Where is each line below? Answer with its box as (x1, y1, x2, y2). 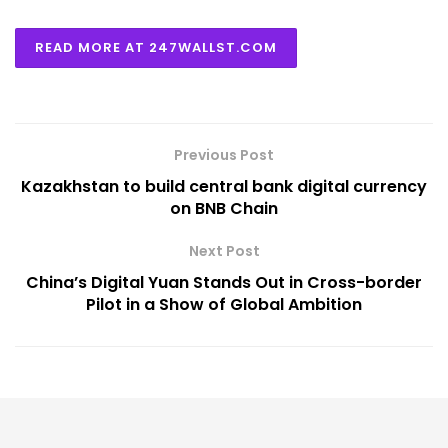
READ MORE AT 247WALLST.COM (35, 37, 277, 57)
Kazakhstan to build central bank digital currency (21, 175, 427, 199)
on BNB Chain (170, 197, 278, 221)
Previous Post (174, 145, 274, 166)
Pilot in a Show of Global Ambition (86, 293, 362, 317)
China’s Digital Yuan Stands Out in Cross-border (26, 271, 422, 295)
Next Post (188, 241, 260, 262)
